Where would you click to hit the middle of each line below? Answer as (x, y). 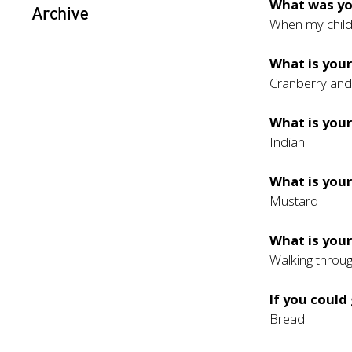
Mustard (294, 201)
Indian (288, 142)
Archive (60, 13)
